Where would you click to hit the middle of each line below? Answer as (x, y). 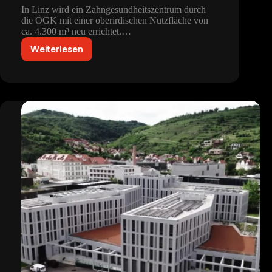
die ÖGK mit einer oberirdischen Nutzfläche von (115, 21)
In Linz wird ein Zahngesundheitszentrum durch (114, 10)
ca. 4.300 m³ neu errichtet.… (76, 32)
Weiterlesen (57, 49)
